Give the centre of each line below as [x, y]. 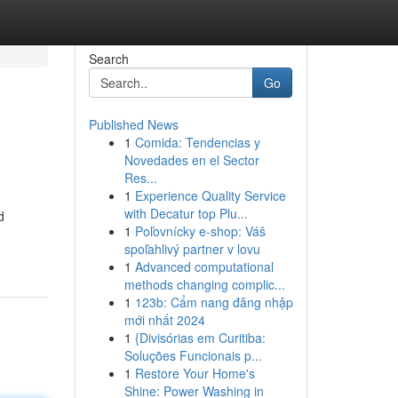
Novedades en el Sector [191, 160]
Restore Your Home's [195, 373]
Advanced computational [204, 267]
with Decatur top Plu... [186, 213]
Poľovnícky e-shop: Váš [200, 231]
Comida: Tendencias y [197, 142]
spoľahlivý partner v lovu [192, 249]
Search [108, 59]
